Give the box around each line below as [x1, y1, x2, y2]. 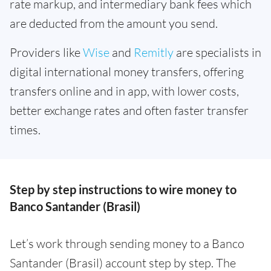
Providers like [10, 45, 83, 60]
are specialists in [174, 45, 261, 60]
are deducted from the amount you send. [10, 16, 218, 31]
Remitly [134, 45, 174, 60]
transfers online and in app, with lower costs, [10, 83, 239, 99]
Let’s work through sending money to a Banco [10, 236, 244, 252]
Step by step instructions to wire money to [10, 182, 237, 197]
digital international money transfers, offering [10, 64, 244, 80]
